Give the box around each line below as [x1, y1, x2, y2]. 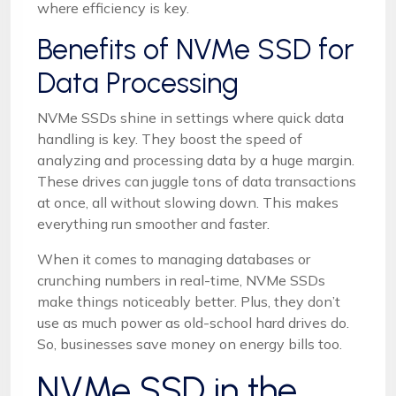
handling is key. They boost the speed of [37, 129, 302, 148]
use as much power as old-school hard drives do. [37, 313, 349, 331]
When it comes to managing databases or [37, 249, 310, 268]
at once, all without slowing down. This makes [37, 193, 339, 211]
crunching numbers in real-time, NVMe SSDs [37, 270, 325, 289]
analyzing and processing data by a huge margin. [37, 150, 354, 169]
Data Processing [37, 65, 239, 100]
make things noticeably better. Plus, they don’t [37, 292, 340, 310]
